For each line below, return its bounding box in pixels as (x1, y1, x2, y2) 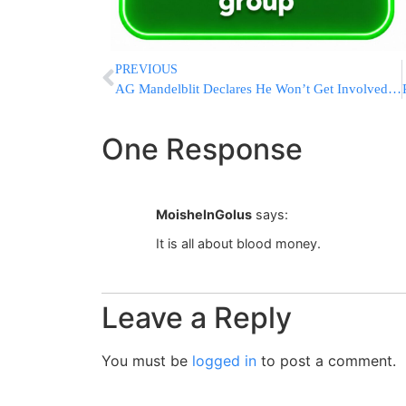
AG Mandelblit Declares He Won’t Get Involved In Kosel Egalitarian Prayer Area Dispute (388, 81, 401, 96)
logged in (192, 352, 256, 371)
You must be (101, 352, 192, 371)
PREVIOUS (115, 62, 178, 76)
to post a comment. (256, 352, 396, 371)
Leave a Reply (101, 300, 292, 336)
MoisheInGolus (156, 206, 252, 222)
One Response (101, 130, 303, 167)
